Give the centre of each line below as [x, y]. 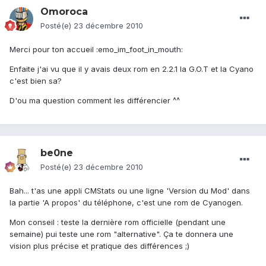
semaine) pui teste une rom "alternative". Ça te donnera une [121, 234]
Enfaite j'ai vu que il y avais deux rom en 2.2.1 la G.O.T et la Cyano [132, 69]
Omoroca [64, 12]
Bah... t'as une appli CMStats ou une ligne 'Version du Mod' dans [130, 191]
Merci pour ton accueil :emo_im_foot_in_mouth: [96, 50]
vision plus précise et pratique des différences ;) [99, 246]
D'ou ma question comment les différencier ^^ [95, 101]
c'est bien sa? [36, 81]
